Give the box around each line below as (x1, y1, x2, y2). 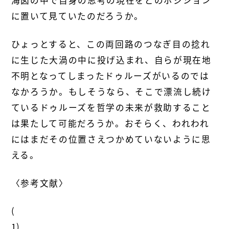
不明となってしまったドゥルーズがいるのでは (11, 69, 210, 82)
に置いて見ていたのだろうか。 (11, 9, 144, 22)
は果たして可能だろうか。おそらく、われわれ (11, 117, 210, 129)
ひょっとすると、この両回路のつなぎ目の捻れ (11, 37, 211, 50)
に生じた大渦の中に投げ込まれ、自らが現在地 (11, 53, 212, 66)
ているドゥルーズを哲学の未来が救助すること (11, 101, 211, 113)
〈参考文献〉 (11, 176, 68, 189)
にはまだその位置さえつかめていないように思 (11, 132, 211, 145)
